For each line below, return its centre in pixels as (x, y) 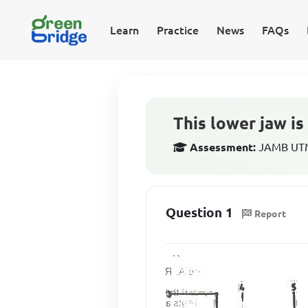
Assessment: (223, 147)
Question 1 (200, 212)
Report (271, 213)
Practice (177, 30)
